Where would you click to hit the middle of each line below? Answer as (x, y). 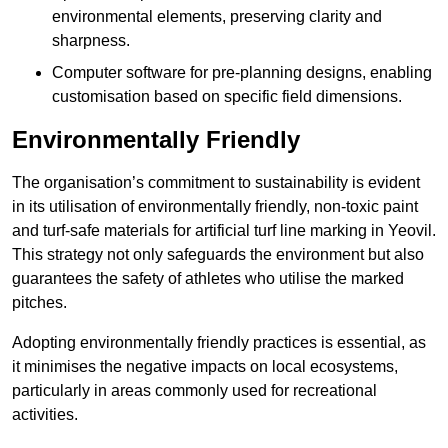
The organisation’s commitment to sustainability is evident (216, 183)
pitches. (39, 303)
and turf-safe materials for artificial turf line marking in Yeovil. (224, 231)
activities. (45, 415)
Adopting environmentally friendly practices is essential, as (219, 343)
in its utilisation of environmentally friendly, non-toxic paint (215, 207)
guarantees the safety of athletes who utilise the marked (208, 279)
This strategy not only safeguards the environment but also (218, 255)
